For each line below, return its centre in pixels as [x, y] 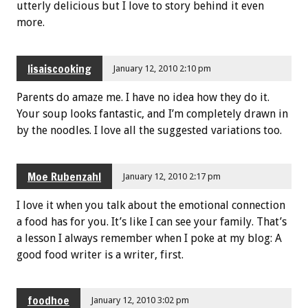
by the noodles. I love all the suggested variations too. [149, 131]
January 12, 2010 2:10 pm [162, 68]
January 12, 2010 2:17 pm [172, 176]
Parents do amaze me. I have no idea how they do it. [143, 98]
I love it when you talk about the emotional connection [151, 205]
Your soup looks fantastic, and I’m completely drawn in [152, 114]
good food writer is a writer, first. [100, 254]
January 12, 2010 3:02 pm [140, 300]
